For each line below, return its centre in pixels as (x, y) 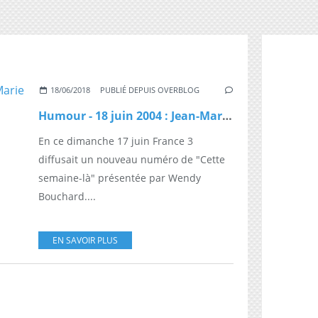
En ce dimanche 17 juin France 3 (116, 141)
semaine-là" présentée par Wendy (120, 177)
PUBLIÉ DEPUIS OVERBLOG (150, 89)
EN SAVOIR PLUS (85, 240)
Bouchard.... (67, 196)
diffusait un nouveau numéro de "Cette (132, 159)
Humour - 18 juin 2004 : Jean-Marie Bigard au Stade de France (227, 115)
